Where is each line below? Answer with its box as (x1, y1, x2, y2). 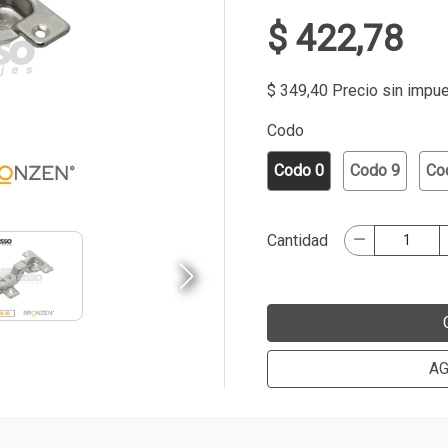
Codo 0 (274, 161, 324, 180)
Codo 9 (350, 161, 400, 180)
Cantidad (267, 230, 328, 250)
